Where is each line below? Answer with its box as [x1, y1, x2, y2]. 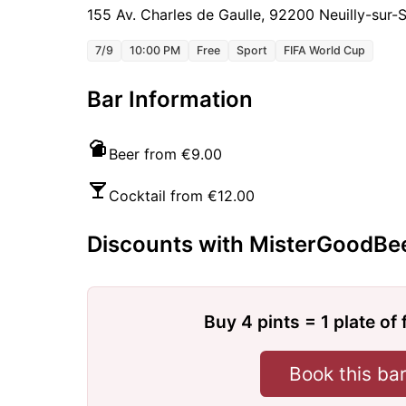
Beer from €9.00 [109, 144, 222, 163]
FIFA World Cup [284, 43, 365, 57]
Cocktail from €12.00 [109, 186, 255, 205]
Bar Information [87, 85, 253, 112]
